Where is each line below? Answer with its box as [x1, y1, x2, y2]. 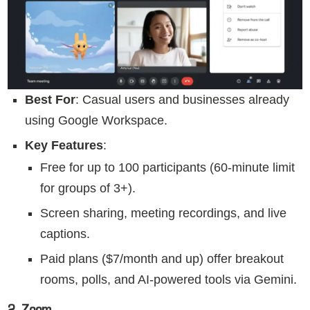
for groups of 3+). [40, 181, 136, 195]
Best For [25, 92, 75, 107]
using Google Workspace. [25, 113, 167, 127]
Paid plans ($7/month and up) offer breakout [40, 251, 284, 266]
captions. [40, 226, 90, 241]
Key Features [25, 138, 103, 152]
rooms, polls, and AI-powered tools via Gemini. [40, 272, 297, 286]
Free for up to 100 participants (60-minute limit [40, 160, 295, 174]
